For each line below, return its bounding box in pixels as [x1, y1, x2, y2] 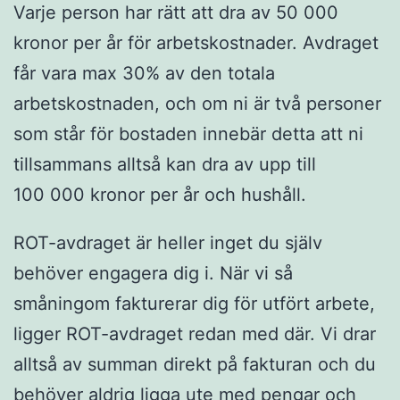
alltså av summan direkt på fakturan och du [13, 354, 376, 375]
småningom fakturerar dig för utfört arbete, [13, 293, 375, 314]
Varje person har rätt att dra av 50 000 [13, 2, 338, 24]
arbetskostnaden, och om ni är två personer [13, 93, 381, 115]
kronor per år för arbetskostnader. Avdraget [13, 32, 379, 54]
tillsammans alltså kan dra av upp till [13, 154, 316, 176]
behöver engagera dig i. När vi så [13, 262, 293, 284]
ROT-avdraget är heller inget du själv [13, 232, 322, 254]
